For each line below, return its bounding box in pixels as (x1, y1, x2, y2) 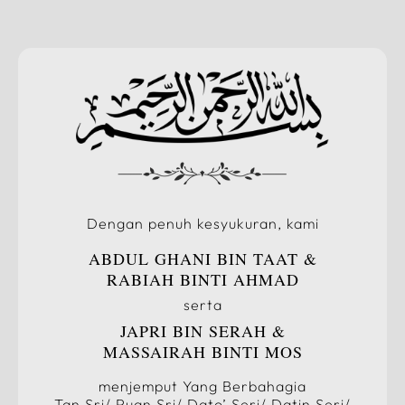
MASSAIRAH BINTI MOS (102, 340, 303, 363)
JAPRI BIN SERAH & (119, 319, 286, 342)
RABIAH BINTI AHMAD (106, 268, 299, 290)
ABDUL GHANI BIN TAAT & (88, 247, 317, 269)
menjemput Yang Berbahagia (99, 376, 306, 395)
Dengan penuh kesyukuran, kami (86, 213, 319, 232)
